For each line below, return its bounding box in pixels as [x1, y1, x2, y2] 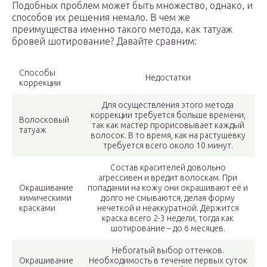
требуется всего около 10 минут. [103, 141, 233, 151]
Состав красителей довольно [110, 163, 226, 173]
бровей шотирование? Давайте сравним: [12, 36, 197, 47]
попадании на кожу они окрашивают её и [88, 183, 248, 193]
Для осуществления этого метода [102, 100, 234, 110]
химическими [19, 193, 72, 203]
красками [19, 203, 55, 213]
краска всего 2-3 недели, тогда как [102, 213, 234, 223]
